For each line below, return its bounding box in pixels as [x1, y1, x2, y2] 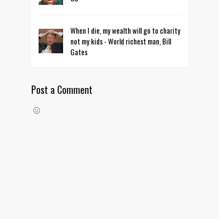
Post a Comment [31, 82, 92, 97]
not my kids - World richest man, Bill [70, 36, 171, 46]
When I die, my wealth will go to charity [70, 25, 180, 36]
